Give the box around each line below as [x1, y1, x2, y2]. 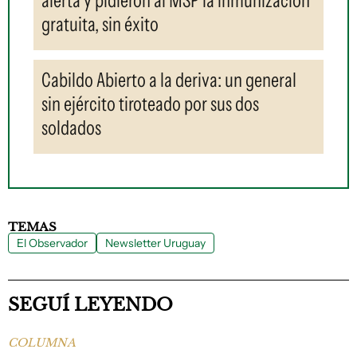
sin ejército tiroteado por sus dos [41, 91, 259, 116]
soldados [41, 115, 101, 139]
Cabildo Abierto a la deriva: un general [41, 67, 296, 92]
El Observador [17, 235, 88, 250]
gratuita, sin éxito [41, 11, 159, 36]
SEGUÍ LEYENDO [8, 293, 173, 316]
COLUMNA [8, 335, 76, 350]
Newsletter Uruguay [105, 235, 206, 250]
